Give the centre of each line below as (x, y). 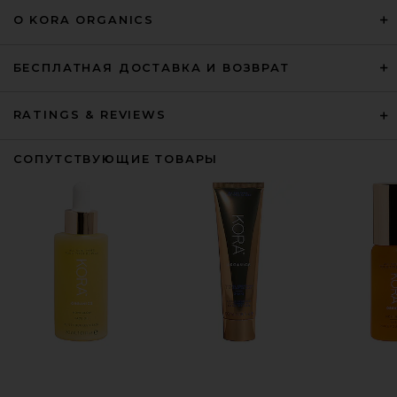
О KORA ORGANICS (84, 20)
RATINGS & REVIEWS (90, 115)
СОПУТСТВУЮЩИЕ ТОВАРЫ (116, 160)
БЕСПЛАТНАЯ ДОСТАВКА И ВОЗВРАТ (151, 67)
